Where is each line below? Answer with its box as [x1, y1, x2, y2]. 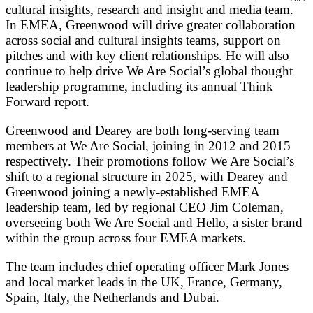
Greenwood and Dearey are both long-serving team [6, 122, 279, 138]
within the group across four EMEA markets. [6, 230, 246, 245]
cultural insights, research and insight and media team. [6, 1, 293, 17]
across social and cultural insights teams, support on [6, 32, 281, 48]
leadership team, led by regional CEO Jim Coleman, [6, 199, 284, 214]
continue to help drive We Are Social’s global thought [6, 63, 293, 78]
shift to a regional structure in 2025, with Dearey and [6, 168, 288, 184]
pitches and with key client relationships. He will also [6, 48, 289, 63]
